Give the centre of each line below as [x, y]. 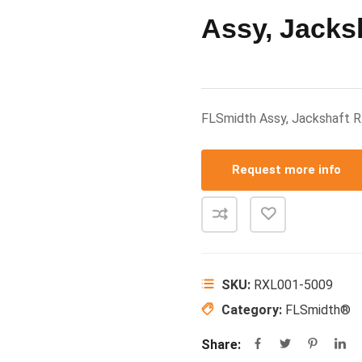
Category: [253, 310]
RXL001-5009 [293, 285]
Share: [221, 345]
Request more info [286, 170]
